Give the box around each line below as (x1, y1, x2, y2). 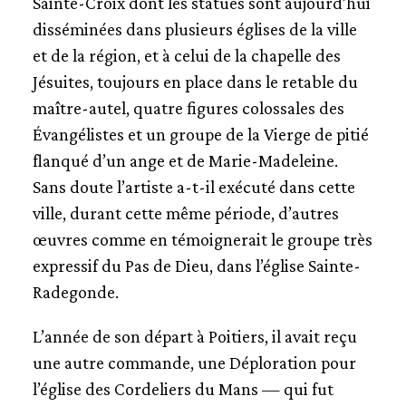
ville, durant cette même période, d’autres (32, 203, 339, 223)
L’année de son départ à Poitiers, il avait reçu (32, 326, 357, 346)
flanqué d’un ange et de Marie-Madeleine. (32, 150, 338, 170)
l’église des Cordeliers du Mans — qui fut (32, 379, 333, 399)
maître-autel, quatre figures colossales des (32, 98, 344, 118)
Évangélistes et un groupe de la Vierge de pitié (32, 124, 369, 144)
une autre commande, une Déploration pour (32, 353, 356, 372)
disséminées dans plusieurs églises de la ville (32, 19, 357, 39)
